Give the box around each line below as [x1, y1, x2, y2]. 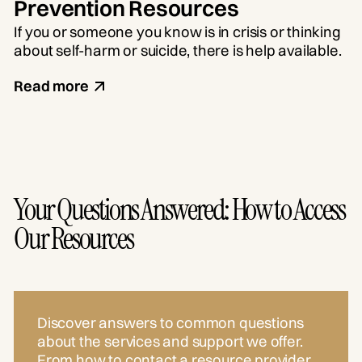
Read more [14, 77, 89, 96]
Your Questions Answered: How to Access [14, 190, 345, 229]
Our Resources [14, 219, 133, 258]
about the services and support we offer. [36, 332, 303, 351]
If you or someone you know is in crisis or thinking [14, 23, 341, 42]
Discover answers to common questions [36, 314, 305, 333]
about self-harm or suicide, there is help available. [14, 41, 342, 61]
